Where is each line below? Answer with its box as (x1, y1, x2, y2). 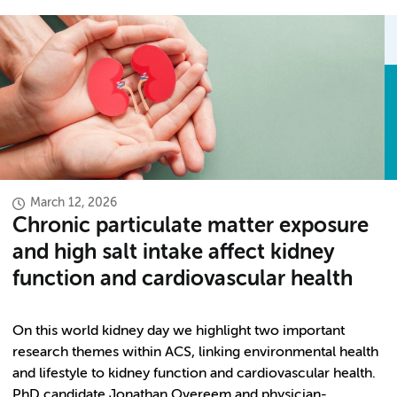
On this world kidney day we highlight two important (12, 324, 345, 339)
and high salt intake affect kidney (12, 242, 334, 263)
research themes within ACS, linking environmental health (12, 346, 378, 360)
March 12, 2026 (30, 197, 117, 209)
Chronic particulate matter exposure (12, 215, 369, 237)
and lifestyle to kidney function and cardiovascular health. (12, 367, 376, 381)
